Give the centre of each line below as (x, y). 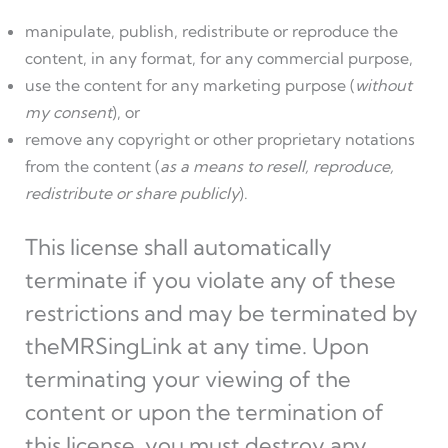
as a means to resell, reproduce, (276, 166)
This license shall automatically (178, 247)
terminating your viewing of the (187, 379)
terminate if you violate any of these (210, 280)
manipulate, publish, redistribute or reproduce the (211, 31)
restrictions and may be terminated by (221, 313)
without (383, 85)
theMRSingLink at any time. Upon (196, 346)
